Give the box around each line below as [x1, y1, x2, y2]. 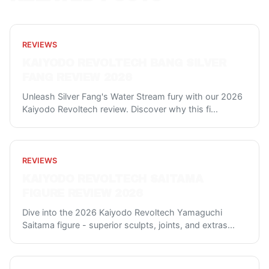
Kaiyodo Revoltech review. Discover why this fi [22, 104, 211, 114]
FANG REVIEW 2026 [22, 72, 132, 83]
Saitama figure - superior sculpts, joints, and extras [22, 220, 228, 230]
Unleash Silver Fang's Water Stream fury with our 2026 [22, 91, 243, 101]
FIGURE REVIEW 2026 [22, 188, 143, 199]
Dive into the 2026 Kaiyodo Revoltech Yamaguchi [22, 207, 222, 217]
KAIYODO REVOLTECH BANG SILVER [22, 58, 226, 69]
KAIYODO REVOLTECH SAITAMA [22, 174, 204, 185]
